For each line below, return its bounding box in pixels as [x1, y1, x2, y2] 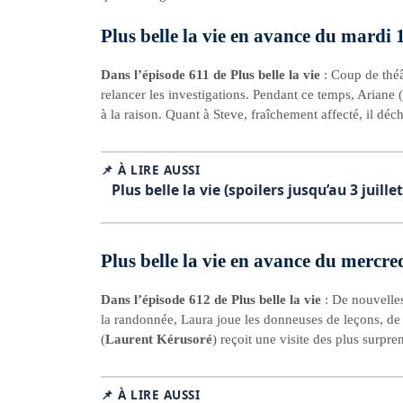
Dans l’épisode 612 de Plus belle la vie [101, 291, 325, 307]
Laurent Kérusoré [105, 331, 212, 346]
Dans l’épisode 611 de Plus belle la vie [101, 67, 324, 82]
